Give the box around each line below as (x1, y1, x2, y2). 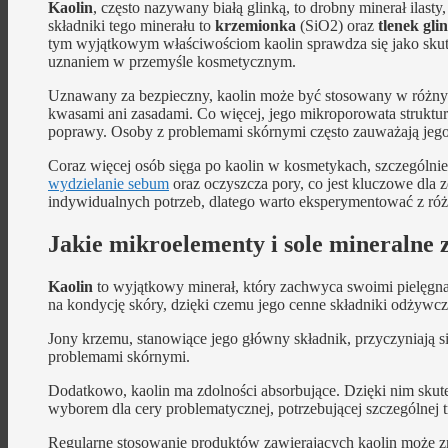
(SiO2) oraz (296, 17, 378, 34)
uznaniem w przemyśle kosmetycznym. (48, 53, 296, 70)
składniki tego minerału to (48, 17, 215, 34)
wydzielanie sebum (48, 175, 169, 192)
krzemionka (215, 17, 296, 34)
